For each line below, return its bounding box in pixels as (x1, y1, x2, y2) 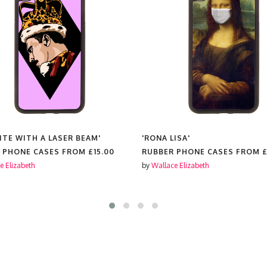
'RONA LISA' (142, 133, 190, 142)
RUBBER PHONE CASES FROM (142, 147, 262, 156)
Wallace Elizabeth (151, 161, 209, 170)
